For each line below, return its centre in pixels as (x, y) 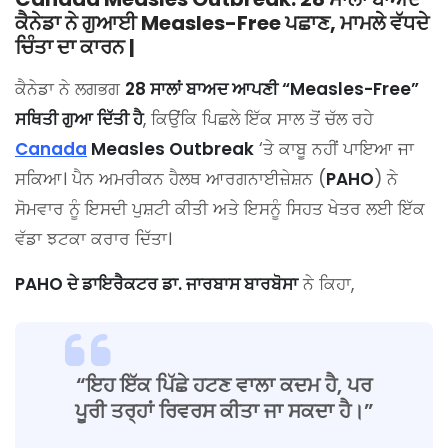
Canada (51, 149)
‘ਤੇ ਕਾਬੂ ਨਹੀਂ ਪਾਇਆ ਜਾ (334, 149)
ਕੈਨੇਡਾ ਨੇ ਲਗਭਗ (70, 89)
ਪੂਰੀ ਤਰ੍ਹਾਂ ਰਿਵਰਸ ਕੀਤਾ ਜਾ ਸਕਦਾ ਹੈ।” (224, 411)
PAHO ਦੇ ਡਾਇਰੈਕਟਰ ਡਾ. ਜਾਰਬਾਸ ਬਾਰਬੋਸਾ (156, 284)
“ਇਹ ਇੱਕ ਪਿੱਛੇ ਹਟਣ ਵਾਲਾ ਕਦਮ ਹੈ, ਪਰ (224, 385)
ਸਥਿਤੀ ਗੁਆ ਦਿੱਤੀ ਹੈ (79, 119)
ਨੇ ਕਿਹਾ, (326, 284)
